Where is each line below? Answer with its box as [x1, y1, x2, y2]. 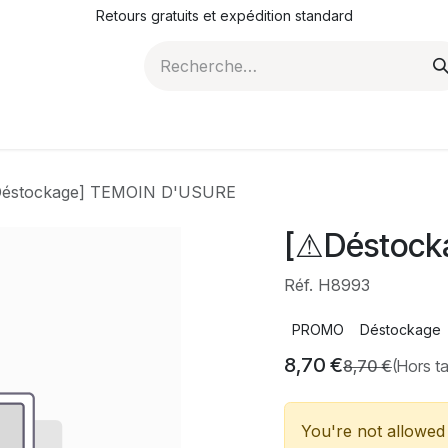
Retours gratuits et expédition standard [95, 7, 353, 24]
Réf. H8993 [284, 275, 370, 295]
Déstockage [360, 321, 441, 338]
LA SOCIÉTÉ [286, 115, 383, 135]
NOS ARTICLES [130, 115, 252, 135]
